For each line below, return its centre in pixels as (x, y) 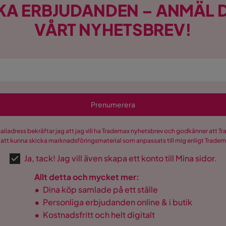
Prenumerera (113, 105)
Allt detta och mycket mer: (87, 177)
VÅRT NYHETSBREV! (113, 30)
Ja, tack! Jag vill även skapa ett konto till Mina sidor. (120, 158)
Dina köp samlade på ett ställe (100, 189)
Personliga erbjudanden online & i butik (117, 202)
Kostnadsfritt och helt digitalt (99, 215)
